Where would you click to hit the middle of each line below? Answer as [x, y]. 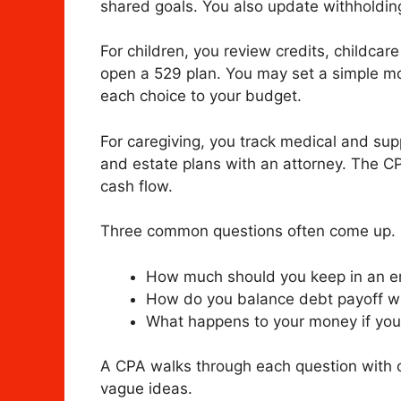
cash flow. [137, 186]
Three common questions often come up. [248, 231]
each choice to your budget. [201, 96]
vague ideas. [146, 389]
